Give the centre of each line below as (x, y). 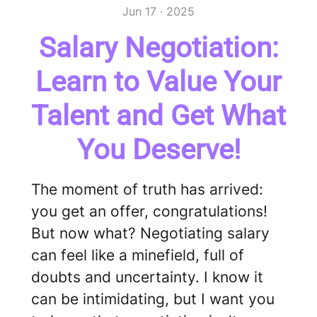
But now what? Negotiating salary (150, 233)
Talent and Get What (158, 116)
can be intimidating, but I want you (153, 299)
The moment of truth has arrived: (147, 189)
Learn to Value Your (158, 82)
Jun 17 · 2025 (158, 11)
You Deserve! (158, 150)
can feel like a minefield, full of (138, 255)
